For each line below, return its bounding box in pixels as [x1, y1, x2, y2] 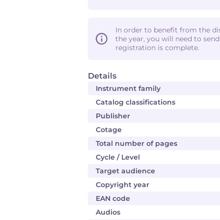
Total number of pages [96, 139, 177, 148]
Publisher [96, 111, 130, 120]
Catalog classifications [96, 98, 175, 107]
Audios [96, 208, 120, 217]
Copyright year [96, 180, 149, 189]
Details [88, 71, 116, 81]
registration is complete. [115, 43, 199, 52]
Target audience [96, 166, 155, 175]
